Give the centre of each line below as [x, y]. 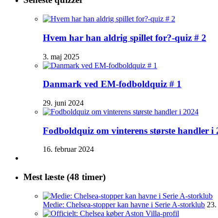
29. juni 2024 [63, 103]
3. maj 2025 [61, 56]
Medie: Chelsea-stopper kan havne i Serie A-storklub [124, 204]
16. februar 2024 [68, 149]
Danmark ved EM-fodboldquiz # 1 [112, 84]
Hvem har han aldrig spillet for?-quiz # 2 [125, 37]
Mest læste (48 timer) [64, 177]
